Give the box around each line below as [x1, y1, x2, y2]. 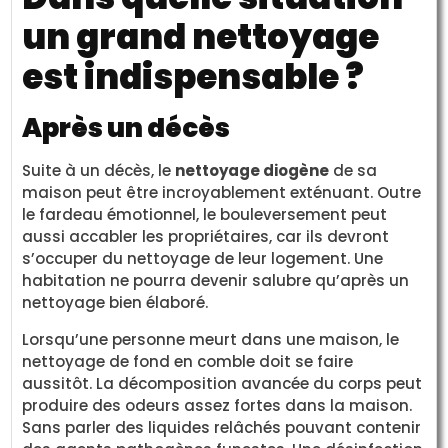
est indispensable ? [22, 53, 365, 102]
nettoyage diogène [175, 160, 330, 182]
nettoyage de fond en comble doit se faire [22, 350, 354, 372]
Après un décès [22, 110, 231, 147]
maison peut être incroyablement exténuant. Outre [22, 182, 422, 204]
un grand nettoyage [22, 13, 380, 62]
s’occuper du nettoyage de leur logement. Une [22, 248, 384, 270]
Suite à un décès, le [22, 160, 176, 182]
